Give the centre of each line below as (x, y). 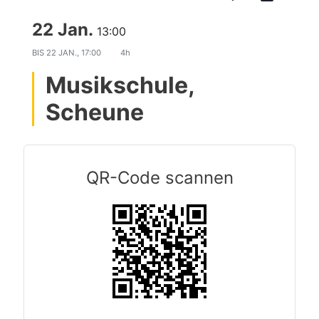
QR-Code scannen (159, 178)
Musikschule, (120, 85)
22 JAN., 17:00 (75, 53)
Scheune (95, 112)
